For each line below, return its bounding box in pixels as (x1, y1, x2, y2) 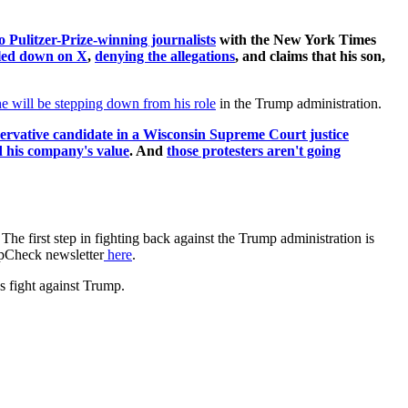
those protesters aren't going (167, 143, 341, 159)
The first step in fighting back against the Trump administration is (2, 229, 374, 246)
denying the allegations (95, 48, 235, 65)
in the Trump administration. (216, 96, 385, 112)
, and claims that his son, (235, 48, 385, 65)
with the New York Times (219, 32, 376, 48)
